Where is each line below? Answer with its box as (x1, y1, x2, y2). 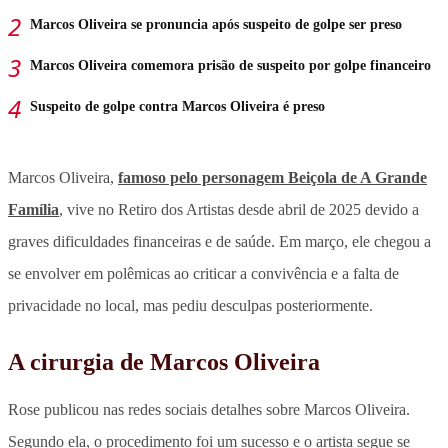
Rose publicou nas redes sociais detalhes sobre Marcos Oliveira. (8, 400, 410, 418)
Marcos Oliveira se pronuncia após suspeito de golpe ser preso (30, 16, 402, 32)
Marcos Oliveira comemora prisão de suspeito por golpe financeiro (30, 57, 431, 73)
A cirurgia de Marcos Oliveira (8, 348, 320, 375)
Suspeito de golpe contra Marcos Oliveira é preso (30, 98, 325, 114)
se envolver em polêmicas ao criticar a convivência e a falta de (8, 264, 399, 282)
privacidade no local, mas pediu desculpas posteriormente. (8, 296, 373, 314)
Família (8, 200, 59, 218)
